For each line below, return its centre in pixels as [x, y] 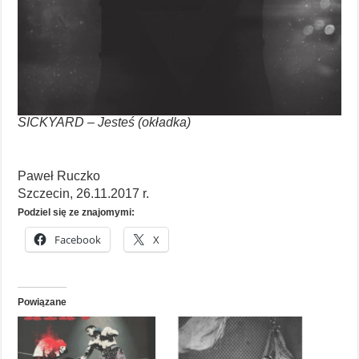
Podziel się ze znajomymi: [77, 213]
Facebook [78, 240]
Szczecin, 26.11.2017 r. [84, 194]
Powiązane [42, 303]
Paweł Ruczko [59, 176]
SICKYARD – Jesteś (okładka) [105, 123]
